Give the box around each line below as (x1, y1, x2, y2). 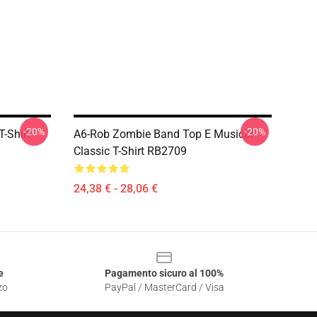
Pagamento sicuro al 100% (105, 267, 224, 279)
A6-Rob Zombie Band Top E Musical (74, 127, 253, 141)
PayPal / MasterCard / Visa (104, 282, 224, 293)
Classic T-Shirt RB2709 (74, 144, 187, 158)
